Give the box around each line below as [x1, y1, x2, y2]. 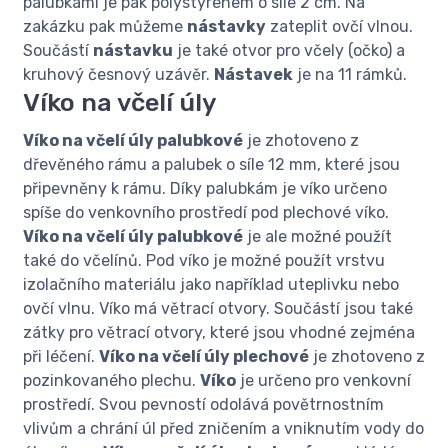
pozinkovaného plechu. [23, 371, 200, 391]
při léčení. [23, 347, 99, 367]
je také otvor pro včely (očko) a [173, 41, 405, 61]
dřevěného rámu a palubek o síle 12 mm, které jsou [23, 155, 400, 175]
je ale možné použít [243, 227, 392, 247]
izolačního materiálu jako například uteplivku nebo [23, 275, 399, 295]
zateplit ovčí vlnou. [266, 17, 413, 37]
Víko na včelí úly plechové [99, 347, 309, 367]
